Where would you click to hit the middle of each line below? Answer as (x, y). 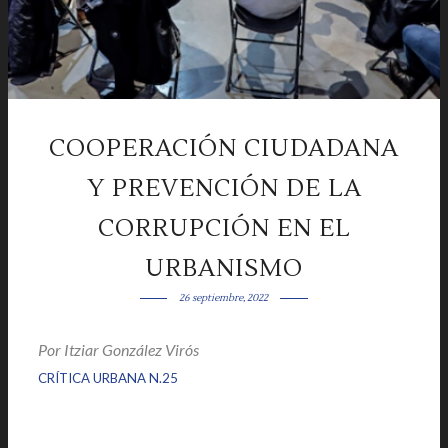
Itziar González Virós (133, 349)
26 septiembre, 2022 (224, 297)
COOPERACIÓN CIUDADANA (224, 148)
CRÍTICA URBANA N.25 (108, 378)
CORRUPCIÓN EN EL (224, 228)
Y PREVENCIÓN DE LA (224, 188)
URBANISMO (224, 268)
